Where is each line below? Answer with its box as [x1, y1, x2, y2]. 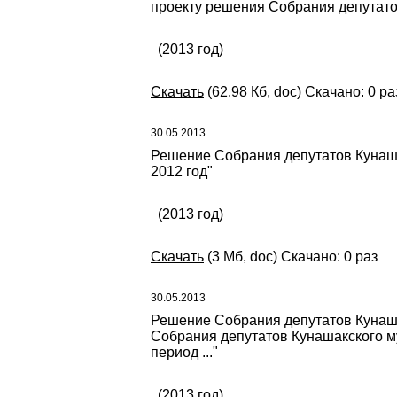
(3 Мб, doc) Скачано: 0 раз [204, 249, 378, 264]
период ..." [151, 345, 218, 360]
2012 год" [151, 164, 213, 179]
